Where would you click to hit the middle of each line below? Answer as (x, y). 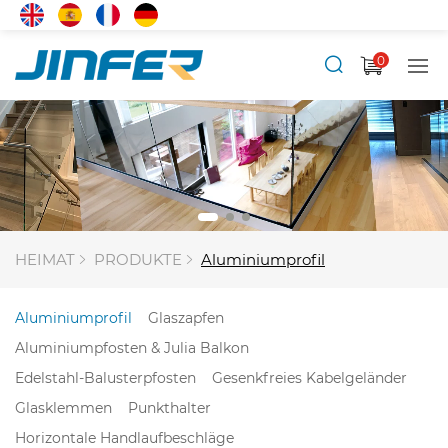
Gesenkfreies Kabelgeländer (309, 377)
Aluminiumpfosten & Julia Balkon (132, 347)
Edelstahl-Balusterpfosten (105, 377)
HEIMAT (45, 258)
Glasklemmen (63, 407)
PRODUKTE (138, 258)
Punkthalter (169, 407)
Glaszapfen (186, 317)
